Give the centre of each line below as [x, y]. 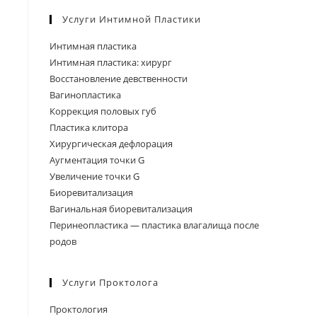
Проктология [79, 309]
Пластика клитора [89, 127]
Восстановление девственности [119, 79]
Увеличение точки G [94, 176]
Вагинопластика [85, 95]
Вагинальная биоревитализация [121, 209]
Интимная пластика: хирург [111, 62]
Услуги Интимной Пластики [132, 19]
